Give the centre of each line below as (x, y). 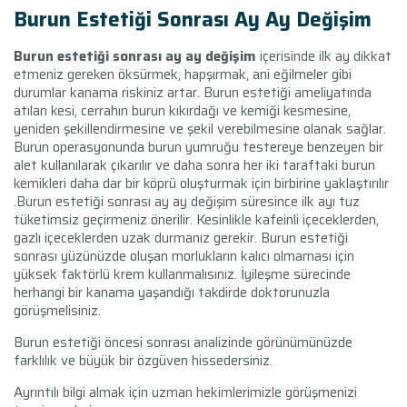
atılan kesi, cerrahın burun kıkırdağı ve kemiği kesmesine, (182, 110)
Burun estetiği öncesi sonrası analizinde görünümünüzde (183, 342)
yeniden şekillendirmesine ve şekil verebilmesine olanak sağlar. (200, 129)
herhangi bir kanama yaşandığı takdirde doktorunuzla (172, 292)
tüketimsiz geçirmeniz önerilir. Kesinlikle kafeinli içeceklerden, (196, 219)
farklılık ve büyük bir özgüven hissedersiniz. (143, 360)
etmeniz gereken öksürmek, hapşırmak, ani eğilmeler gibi (183, 74)
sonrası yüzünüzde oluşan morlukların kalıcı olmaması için (184, 256)
